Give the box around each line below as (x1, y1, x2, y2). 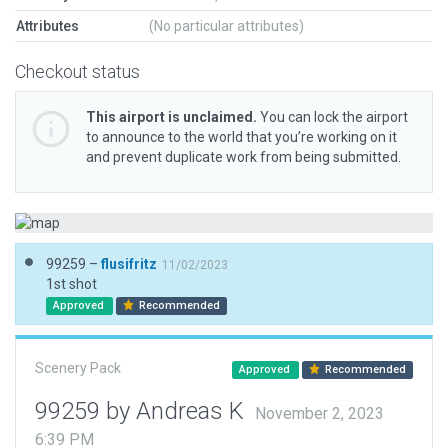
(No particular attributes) (149, 18, 304, 34)
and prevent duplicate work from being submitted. (86, 149, 401, 165)
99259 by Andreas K (35, 397, 250, 425)
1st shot (46, 276, 97, 292)
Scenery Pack (35, 360, 121, 376)
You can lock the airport (257, 109, 408, 125)
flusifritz (101, 256, 157, 272)
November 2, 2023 (255, 405, 384, 423)
